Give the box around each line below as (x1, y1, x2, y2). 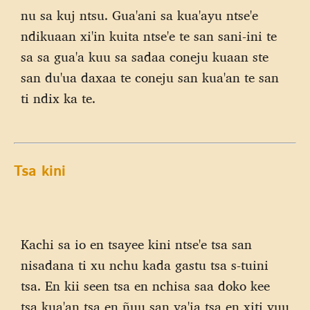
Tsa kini (14, 161, 71, 182)
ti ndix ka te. (21, 90, 95, 107)
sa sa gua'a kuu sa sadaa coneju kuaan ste (21, 48, 268, 66)
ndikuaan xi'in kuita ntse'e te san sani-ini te (21, 28, 277, 45)
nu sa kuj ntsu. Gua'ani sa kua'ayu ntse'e (21, 7, 258, 24)
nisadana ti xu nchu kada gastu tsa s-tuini (21, 257, 268, 274)
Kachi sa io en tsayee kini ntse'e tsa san (21, 236, 252, 253)
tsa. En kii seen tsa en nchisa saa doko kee (21, 277, 270, 295)
